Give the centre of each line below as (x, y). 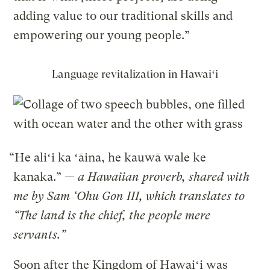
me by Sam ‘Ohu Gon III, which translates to (129, 196)
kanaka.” (39, 177)
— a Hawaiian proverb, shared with (157, 177)
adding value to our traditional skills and (123, 16)
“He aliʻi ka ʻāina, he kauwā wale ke (108, 158)
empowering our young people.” (102, 36)
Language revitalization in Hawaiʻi (135, 74)
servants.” (40, 235)
